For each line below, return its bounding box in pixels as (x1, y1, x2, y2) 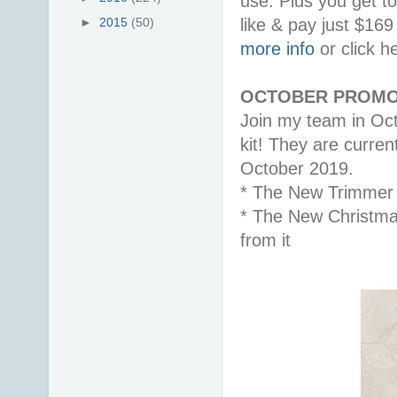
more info (240, 38, 315, 58)
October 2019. (240, 158, 354, 178)
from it (240, 230, 291, 250)
